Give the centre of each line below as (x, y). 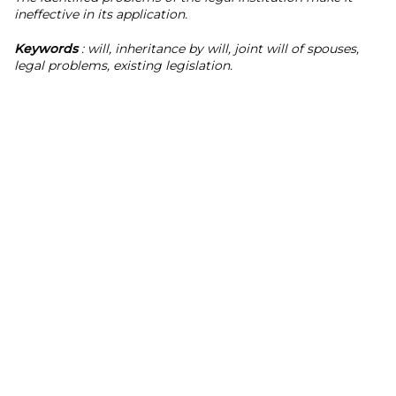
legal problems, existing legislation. (123, 65)
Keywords (48, 49)
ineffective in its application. (101, 14)
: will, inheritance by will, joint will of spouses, (220, 49)
